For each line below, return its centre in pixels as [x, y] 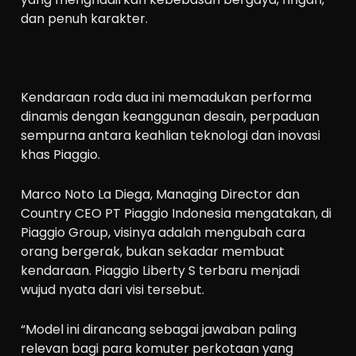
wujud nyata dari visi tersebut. [113, 289]
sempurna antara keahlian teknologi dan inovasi [171, 136]
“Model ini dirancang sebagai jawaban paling [159, 329]
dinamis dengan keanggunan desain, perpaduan [170, 117]
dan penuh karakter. [85, 19]
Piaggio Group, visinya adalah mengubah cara [163, 232]
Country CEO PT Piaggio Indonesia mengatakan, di [176, 213]
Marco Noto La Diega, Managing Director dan [161, 194]
